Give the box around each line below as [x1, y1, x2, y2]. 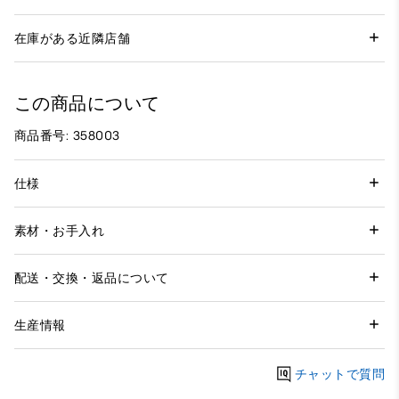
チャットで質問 [294, 366, 385, 382]
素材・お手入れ [14, 223, 105, 239]
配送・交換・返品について [14, 270, 169, 286]
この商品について [14, 93, 160, 115]
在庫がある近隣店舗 [14, 30, 131, 46]
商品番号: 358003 [14, 128, 120, 144]
